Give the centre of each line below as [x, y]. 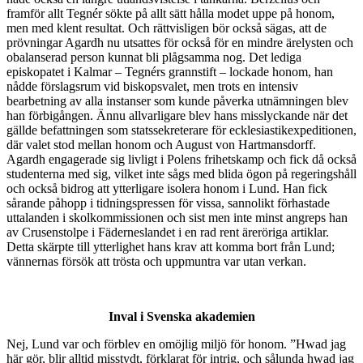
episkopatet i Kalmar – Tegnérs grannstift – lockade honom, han [170, 72]
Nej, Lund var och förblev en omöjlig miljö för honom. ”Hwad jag [176, 344]
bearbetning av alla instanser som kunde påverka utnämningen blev [177, 101]
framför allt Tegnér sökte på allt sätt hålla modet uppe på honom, [171, 14]
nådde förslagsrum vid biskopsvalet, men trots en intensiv [152, 87]
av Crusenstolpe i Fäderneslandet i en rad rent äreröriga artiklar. [168, 233]
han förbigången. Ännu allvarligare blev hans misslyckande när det [177, 116]
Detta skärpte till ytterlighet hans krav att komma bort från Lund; [171, 247]
